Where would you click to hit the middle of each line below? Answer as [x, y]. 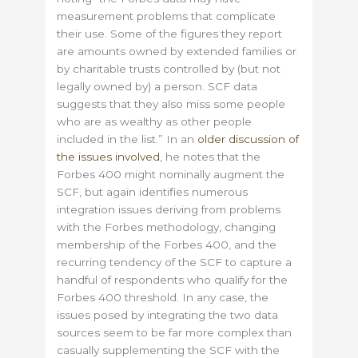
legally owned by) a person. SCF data [157, 87]
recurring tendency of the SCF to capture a [175, 263]
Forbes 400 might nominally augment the [171, 175]
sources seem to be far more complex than [175, 333]
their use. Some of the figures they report [170, 34]
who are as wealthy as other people [155, 122]
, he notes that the [211, 157]
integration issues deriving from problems [169, 210]
